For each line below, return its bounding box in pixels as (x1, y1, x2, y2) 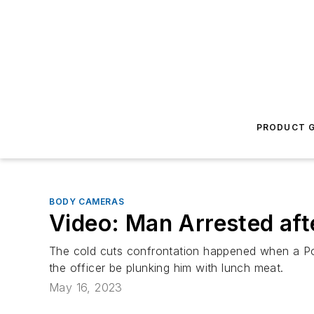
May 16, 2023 (49, 280, 123, 295)
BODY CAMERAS (49, 196, 125, 207)
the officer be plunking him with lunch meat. (49, 261, 284, 275)
